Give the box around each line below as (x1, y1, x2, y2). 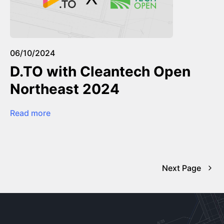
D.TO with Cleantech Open (10, 62, 190, 80)
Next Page (162, 162, 201, 173)
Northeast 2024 (10, 80, 119, 97)
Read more (10, 107, 50, 118)
